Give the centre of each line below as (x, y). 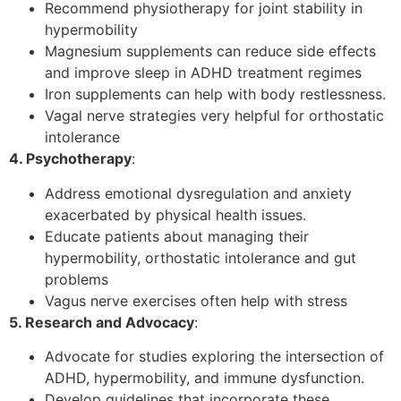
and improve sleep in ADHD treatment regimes (203, 73)
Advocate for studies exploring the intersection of (214, 357)
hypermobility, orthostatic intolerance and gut (200, 257)
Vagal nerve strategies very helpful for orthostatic (214, 116)
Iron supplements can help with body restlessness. (215, 94)
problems (77, 279)
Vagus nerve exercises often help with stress (196, 300)
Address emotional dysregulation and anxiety (198, 193)
